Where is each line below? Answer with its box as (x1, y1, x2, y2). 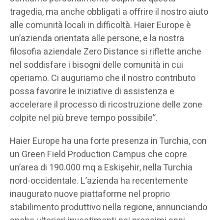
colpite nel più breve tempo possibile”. (10, 111, 158, 125)
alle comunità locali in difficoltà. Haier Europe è (10, 19, 191, 32)
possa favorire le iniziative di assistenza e (10, 85, 174, 99)
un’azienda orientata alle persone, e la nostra (10, 32, 184, 46)
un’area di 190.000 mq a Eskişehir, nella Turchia (10, 161, 192, 175)
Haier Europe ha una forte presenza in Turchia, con (10, 135, 207, 148)
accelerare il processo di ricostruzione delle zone (10, 98, 202, 112)
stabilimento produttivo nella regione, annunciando (10, 201, 207, 215)
